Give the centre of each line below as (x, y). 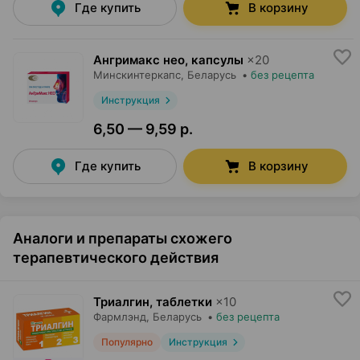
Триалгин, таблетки (153, 302)
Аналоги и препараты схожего (123, 238)
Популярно (127, 342)
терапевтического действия (116, 258)
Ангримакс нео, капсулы (168, 60)
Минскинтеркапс (137, 75)
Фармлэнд (120, 317)
